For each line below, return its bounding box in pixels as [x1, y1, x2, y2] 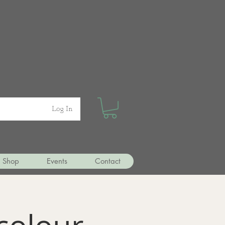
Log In [52, 105, 73, 113]
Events [47, 156, 67, 166]
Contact [94, 156, 121, 166]
